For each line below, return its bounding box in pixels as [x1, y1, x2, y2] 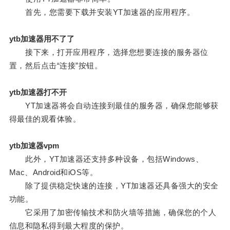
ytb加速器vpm [9, 141, 59, 150]
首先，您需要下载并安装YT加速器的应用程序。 [9, 8, 195, 17]
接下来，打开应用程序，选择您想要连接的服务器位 [9, 48, 208, 57]
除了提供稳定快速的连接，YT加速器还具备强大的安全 [9, 181, 219, 190]
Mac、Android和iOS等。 [9, 168, 98, 177]
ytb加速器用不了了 [9, 34, 74, 44]
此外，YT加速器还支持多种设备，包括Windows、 [9, 155, 204, 164]
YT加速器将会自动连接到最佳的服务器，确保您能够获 [9, 101, 219, 110]
